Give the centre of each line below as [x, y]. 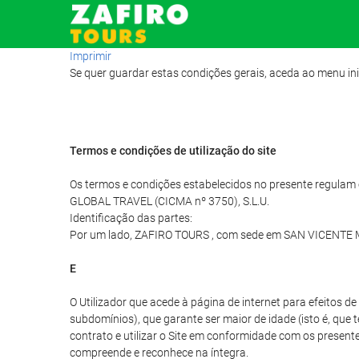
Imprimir [91, 56]
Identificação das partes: [131, 218]
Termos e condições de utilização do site [173, 151]
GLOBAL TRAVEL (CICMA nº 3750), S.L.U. [169, 201]
